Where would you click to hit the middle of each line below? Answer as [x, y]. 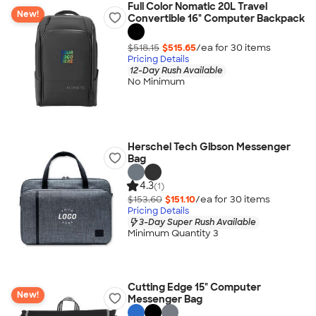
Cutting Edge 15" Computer [194, 287]
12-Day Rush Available [176, 70]
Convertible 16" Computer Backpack [216, 18]
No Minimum [156, 82]
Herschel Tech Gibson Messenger [209, 147]
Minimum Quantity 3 [173, 233]
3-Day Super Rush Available [197, 222]
